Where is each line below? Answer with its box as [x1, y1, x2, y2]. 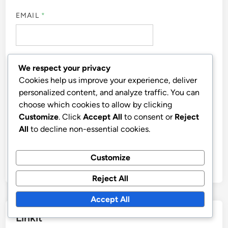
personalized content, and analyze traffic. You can [19, 87, 199, 97]
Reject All [92, 173, 129, 183]
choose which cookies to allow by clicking [19, 99, 172, 109]
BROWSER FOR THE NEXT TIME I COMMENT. [16, 129, 183, 138]
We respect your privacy [18, 63, 110, 73]
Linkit [16, 211, 43, 224]
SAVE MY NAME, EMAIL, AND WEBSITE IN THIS [16, 119, 190, 128]
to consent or [122, 111, 175, 122]
